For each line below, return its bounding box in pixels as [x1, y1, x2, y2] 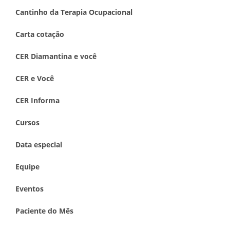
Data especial [15, 140, 62, 149]
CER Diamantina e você [15, 51, 97, 61]
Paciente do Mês [15, 206, 73, 216]
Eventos [15, 184, 44, 194]
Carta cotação [15, 29, 64, 39]
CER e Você [15, 73, 54, 83]
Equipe [15, 162, 40, 171]
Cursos [15, 118, 40, 127]
